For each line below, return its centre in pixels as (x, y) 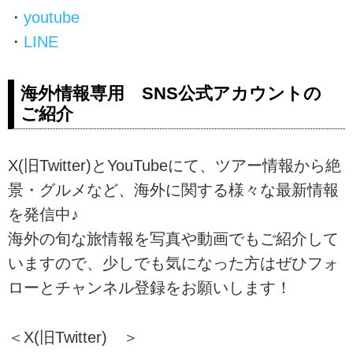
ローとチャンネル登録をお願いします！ (150, 288)
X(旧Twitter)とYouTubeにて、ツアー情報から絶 (175, 166)
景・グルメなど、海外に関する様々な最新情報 (173, 190)
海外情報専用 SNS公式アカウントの (171, 94)
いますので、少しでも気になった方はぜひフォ (173, 264)
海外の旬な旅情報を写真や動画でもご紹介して (173, 239)
